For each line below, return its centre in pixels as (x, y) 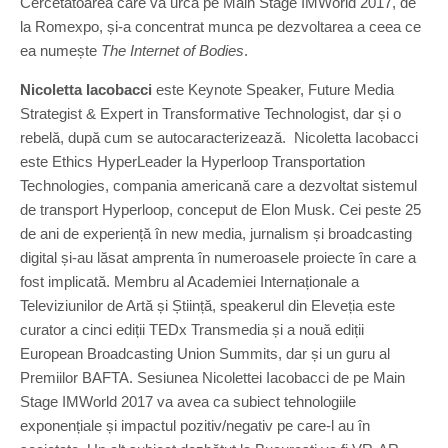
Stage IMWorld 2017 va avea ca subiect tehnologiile (188, 401)
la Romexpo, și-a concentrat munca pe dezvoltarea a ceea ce (220, 26)
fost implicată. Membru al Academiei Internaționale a (189, 281)
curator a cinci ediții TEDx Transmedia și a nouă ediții (192, 329)
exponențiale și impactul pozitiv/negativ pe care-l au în (195, 425)
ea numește (60, 50)
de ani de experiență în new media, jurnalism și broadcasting (216, 233)
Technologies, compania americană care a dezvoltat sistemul (218, 185)
